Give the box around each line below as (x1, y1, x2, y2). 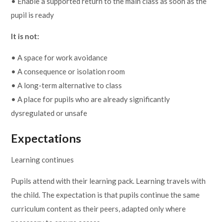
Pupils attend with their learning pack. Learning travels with (11, 176, 206, 186)
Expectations (11, 131, 82, 146)
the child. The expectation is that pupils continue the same (11, 190, 200, 200)
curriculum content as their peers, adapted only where (11, 204, 186, 214)
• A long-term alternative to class (11, 80, 122, 90)
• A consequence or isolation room (11, 66, 125, 76)
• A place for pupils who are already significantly (11, 94, 170, 104)
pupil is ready (11, 10, 55, 19)
